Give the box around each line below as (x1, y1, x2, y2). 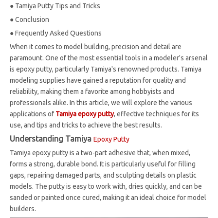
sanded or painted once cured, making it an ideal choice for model (10, 194, 206, 201)
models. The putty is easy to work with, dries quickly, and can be (10, 182, 202, 190)
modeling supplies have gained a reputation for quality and (10, 76, 186, 84)
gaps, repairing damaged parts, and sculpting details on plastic (10, 171, 197, 179)
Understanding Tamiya (10, 134, 93, 143)
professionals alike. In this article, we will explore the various (10, 99, 192, 107)
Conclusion (15, 16, 49, 23)
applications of (10, 110, 55, 118)
